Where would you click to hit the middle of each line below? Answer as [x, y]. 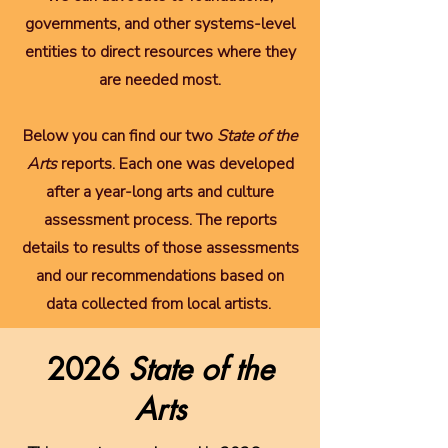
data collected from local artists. [160, 304]
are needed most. [160, 80]
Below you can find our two [120, 136]
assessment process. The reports [160, 220]
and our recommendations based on [160, 276]
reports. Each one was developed [177, 164]
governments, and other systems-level [160, 24]
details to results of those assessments [160, 248]
